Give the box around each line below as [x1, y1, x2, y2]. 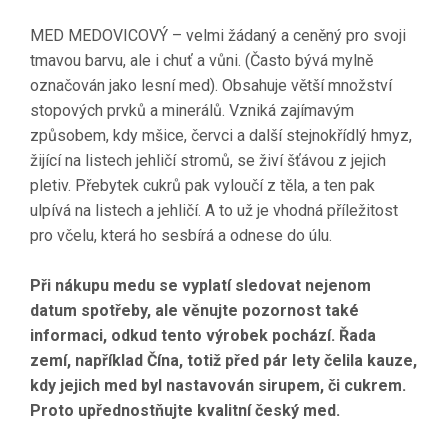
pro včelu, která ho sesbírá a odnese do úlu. [30, 225, 340, 245]
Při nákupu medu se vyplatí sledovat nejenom [30, 275, 371, 295]
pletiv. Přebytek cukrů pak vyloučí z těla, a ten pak [30, 175, 375, 195]
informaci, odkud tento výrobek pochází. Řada [30, 325, 376, 345]
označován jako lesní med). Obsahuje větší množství [30, 75, 392, 95]
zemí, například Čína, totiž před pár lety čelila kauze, [30, 350, 417, 370]
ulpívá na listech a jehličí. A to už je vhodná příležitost [30, 200, 398, 220]
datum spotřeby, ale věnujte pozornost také [30, 300, 359, 320]
